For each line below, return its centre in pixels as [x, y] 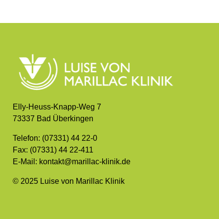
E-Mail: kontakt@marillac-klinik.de [72, 161]
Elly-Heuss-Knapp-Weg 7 [57, 107]
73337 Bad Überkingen [53, 118]
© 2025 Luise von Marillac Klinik [69, 181]
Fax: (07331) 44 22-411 [53, 150]
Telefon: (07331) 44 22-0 [55, 138]
